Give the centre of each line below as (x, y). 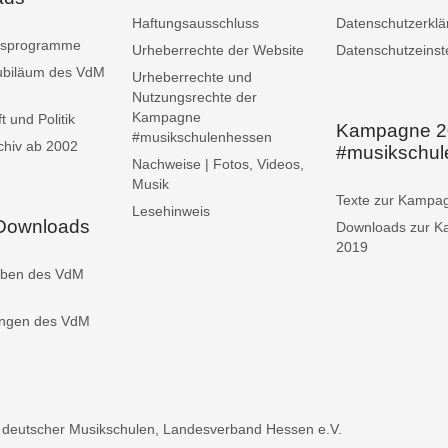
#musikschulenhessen (202, 136)
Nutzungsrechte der (194, 96)
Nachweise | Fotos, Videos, (218, 163)
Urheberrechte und (192, 76)
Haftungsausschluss (195, 22)
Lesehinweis (171, 210)
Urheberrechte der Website (218, 49)
